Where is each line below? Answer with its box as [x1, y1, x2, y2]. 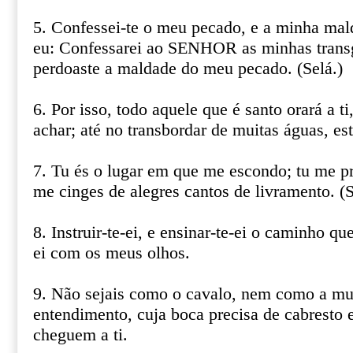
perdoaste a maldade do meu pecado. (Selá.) [33, 59, 343, 78]
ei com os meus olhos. [33, 243, 190, 262]
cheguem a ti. [33, 325, 128, 344]
